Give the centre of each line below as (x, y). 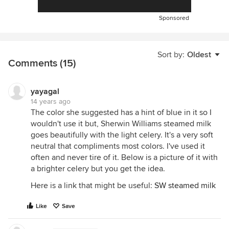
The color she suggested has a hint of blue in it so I (121, 112)
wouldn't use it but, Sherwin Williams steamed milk (121, 123)
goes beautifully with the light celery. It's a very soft (122, 135)
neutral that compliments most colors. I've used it (118, 146)
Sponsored (174, 18)
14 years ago (51, 101)
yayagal (45, 91)
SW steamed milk (185, 185)
